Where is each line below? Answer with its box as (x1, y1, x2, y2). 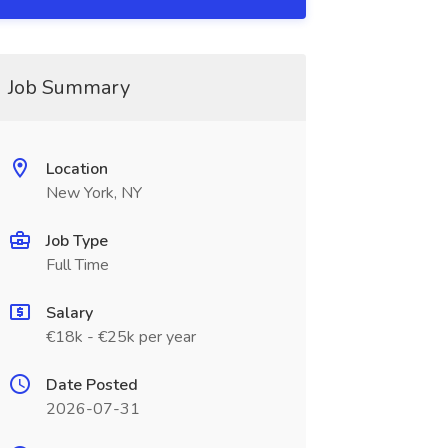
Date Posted (45, 374, 138, 396)
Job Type (45, 230, 108, 252)
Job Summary (7, 74, 130, 101)
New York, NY (45, 182, 142, 204)
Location (45, 158, 108, 180)
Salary (45, 302, 93, 324)
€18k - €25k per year (45, 326, 196, 348)
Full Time (45, 254, 109, 276)
